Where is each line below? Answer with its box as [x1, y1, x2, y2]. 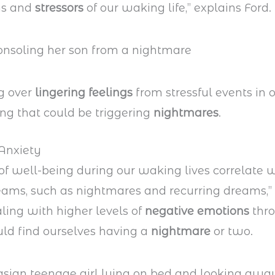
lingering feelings [32, 85, 133, 99]
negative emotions [145, 204, 250, 219]
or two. [214, 225, 254, 239]
